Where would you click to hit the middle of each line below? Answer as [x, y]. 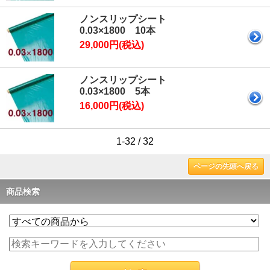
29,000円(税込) [112, 45]
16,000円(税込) [112, 105]
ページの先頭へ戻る [226, 166]
